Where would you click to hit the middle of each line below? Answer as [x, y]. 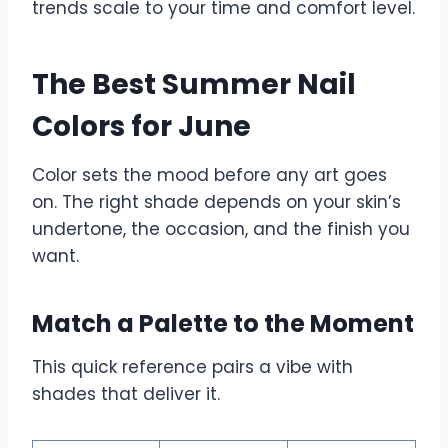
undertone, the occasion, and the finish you [221, 228]
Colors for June [141, 126]
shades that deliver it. [126, 393]
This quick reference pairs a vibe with [192, 366]
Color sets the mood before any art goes [209, 174]
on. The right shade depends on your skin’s [216, 201]
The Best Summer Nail [194, 84]
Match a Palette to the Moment [223, 323]
